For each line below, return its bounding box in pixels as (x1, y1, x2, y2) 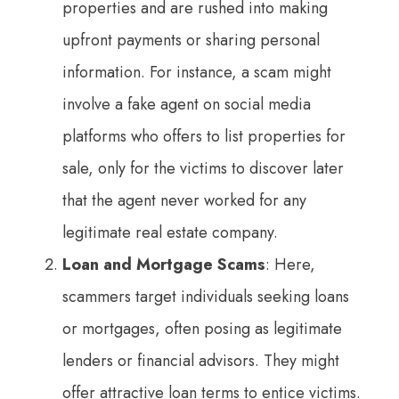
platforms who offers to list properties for (62, 124, 346, 148)
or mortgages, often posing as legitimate (62, 316, 342, 340)
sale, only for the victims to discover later (62, 156, 344, 180)
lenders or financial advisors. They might (62, 348, 339, 372)
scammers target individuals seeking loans (62, 284, 349, 308)
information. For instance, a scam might (62, 60, 331, 84)
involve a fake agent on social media (62, 92, 311, 116)
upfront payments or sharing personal (62, 28, 320, 52)
